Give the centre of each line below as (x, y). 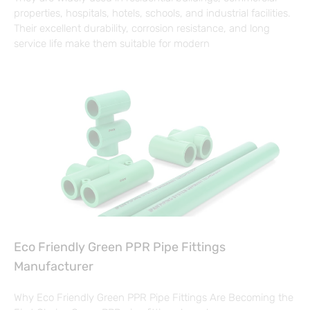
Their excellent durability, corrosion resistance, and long (142, 29)
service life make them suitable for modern (112, 44)
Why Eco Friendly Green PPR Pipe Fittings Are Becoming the (154, 298)
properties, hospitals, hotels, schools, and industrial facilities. (152, 13)
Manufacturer (54, 267)
